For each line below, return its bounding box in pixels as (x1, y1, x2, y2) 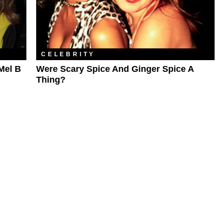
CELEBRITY (41, 50, 96, 58)
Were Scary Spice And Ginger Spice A (36, 64, 194, 74)
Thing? (36, 74, 66, 85)
